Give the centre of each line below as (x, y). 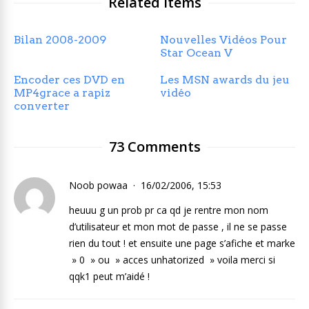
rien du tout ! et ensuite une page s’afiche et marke (182, 243)
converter (42, 106)
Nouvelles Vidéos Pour (224, 40)
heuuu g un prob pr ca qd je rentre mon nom (169, 210)
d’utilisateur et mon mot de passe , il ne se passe (178, 227)
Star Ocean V (197, 53)
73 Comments (154, 147)
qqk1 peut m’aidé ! (109, 276)
